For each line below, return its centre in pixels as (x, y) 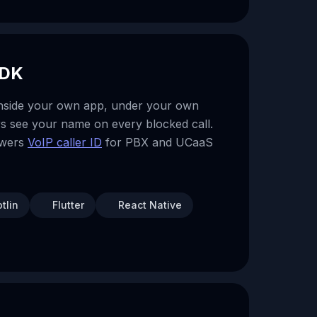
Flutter (68, 205)
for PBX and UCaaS (157, 142)
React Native (150, 205)
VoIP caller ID (65, 142)
